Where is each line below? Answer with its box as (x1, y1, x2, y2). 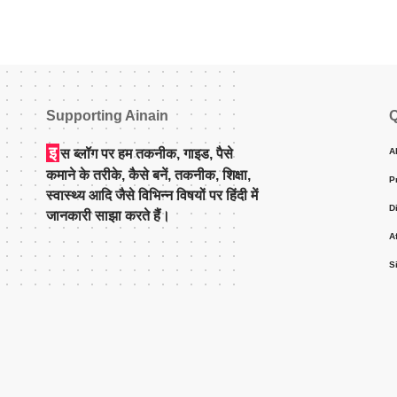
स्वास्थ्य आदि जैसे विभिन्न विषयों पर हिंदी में (46, 188, 258, 204)
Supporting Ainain (46, 108, 168, 124)
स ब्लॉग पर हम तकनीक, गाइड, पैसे (60, 146, 233, 162)
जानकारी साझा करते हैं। (46, 208, 170, 224)
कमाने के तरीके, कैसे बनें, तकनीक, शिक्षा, (46, 167, 251, 183)
